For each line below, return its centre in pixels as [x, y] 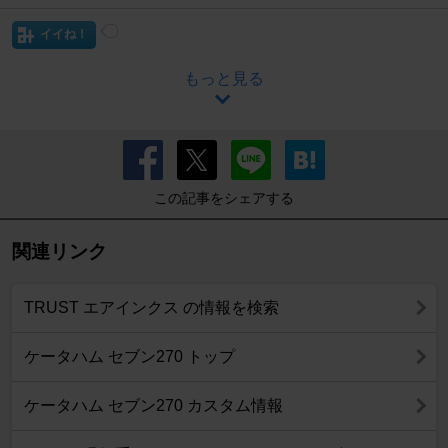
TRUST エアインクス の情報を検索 [151, 308]
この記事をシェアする [224, 198]
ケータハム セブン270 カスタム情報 [153, 406]
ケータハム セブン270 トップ [129, 357]
